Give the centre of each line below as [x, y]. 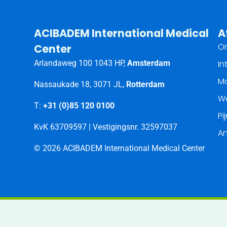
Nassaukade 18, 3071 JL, [80, 85]
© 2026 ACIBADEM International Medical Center [120, 148]
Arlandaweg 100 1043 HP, [81, 63]
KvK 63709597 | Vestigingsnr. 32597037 [106, 127]
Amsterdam [149, 63]
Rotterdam [146, 85]
